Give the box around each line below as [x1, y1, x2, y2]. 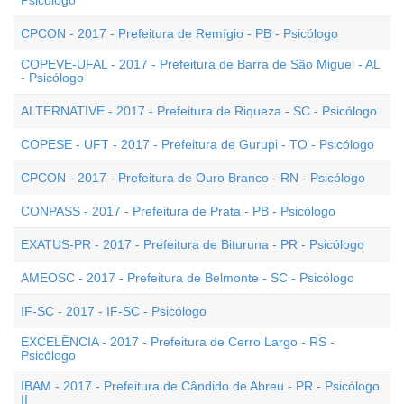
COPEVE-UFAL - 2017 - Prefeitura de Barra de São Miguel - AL [21, 57, 380, 71]
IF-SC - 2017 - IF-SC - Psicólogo [21, 304, 207, 318]
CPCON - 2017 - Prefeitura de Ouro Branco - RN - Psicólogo [21, 170, 365, 185]
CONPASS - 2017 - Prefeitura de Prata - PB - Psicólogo [21, 204, 335, 218]
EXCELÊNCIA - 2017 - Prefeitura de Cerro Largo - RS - [21, 335, 335, 349]
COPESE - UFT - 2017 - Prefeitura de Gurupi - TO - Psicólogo [21, 137, 374, 151]
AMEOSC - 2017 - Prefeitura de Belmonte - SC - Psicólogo [21, 271, 354, 285]
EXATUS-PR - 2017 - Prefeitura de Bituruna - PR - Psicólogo [21, 237, 364, 252]
